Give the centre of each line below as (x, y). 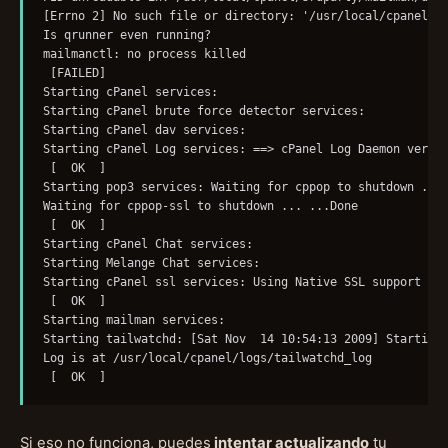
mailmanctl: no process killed (147, 54)
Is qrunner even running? (130, 35)
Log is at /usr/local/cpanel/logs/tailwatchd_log (210, 358)
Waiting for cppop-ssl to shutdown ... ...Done (203, 206)
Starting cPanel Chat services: (154, 244)
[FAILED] (77, 73)
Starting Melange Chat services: (158, 263)
